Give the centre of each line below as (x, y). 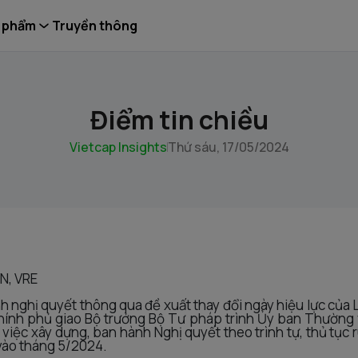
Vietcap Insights (118, 147)
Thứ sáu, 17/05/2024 (228, 147)
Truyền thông (95, 26)
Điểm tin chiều (179, 120)
